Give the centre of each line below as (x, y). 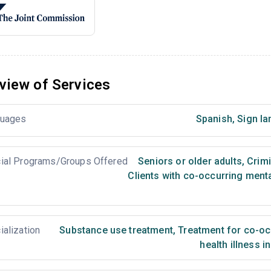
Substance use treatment (116, 230)
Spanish (214, 119)
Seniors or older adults (190, 161)
